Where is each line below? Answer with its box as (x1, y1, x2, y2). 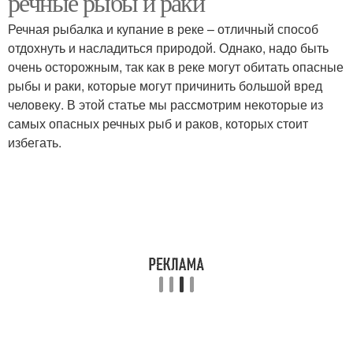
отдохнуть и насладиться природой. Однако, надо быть (8, 39, 329, 57)
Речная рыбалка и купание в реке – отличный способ (8, 20, 318, 38)
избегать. (8, 133, 61, 151)
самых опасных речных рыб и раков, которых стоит (8, 114, 308, 132)
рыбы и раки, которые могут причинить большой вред (8, 76, 322, 95)
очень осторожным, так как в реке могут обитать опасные (8, 58, 344, 76)
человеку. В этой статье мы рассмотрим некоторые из (8, 95, 323, 113)
